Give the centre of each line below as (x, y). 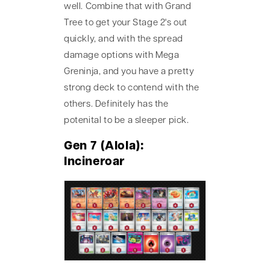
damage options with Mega (122, 55)
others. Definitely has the (116, 104)
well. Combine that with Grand (128, 7)
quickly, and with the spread (124, 39)
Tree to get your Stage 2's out (126, 23)
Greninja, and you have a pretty (129, 72)
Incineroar (94, 162)
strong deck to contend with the (132, 88)
